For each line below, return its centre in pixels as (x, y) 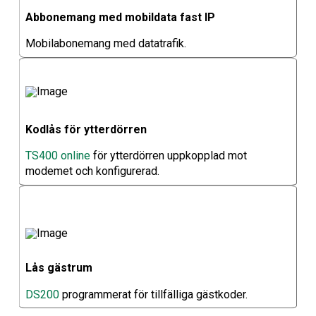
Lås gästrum (59, 268)
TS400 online (57, 155)
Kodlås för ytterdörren (86, 129)
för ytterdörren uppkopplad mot (168, 155)
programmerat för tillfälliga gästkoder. (153, 294)
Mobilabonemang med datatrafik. (105, 43)
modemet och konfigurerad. (92, 171)
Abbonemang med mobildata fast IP (120, 17)
